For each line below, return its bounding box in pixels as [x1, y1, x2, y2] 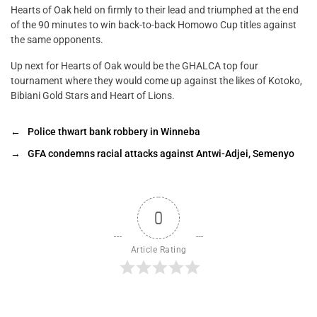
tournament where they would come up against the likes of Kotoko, [11, 75, 302, 87]
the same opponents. [11, 34, 103, 46]
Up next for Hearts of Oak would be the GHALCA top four [11, 60, 258, 72]
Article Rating [130, 245, 187, 255]
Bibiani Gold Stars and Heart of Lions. [11, 90, 175, 102]
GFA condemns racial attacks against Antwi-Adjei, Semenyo [28, 148, 294, 160]
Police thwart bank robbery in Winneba [28, 126, 200, 138]
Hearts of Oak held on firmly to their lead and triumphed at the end [11, 4, 299, 16]
